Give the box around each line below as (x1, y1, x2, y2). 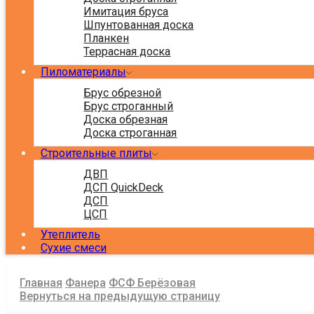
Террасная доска (83, 44, 171, 58)
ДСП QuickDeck (83, 180, 164, 194)
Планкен (83, 31, 130, 45)
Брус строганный (83, 99, 174, 113)
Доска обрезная (83, 112, 168, 126)
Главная (20, 276, 62, 290)
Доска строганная (83, 125, 177, 139)
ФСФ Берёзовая (109, 276, 196, 290)
